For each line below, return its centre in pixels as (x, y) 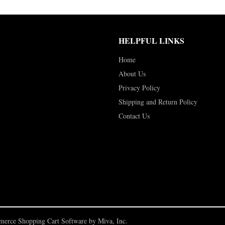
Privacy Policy (139, 88)
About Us (132, 74)
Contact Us (134, 116)
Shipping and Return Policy (158, 102)
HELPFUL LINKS (151, 40)
